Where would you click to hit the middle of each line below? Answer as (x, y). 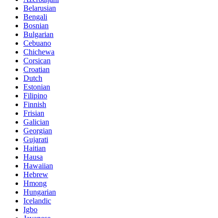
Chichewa (39, 52)
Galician (36, 122)
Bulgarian (38, 35)
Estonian (37, 87)
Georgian (38, 131)
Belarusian (40, 8)
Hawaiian (38, 166)
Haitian (35, 148)
